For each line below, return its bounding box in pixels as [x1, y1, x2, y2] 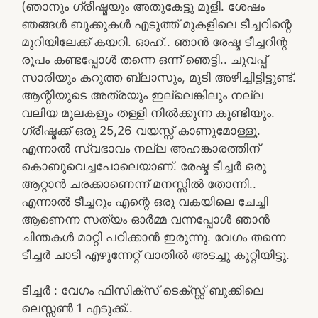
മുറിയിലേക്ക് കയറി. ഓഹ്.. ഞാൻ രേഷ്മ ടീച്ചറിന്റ [21, 34, 287, 49]
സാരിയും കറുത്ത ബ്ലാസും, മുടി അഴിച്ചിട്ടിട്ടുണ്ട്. [21, 70, 296, 84]
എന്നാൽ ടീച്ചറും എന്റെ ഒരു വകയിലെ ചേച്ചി [21, 194, 268, 209]
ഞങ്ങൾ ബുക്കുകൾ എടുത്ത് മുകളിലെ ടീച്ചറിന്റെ [21, 16, 292, 31]
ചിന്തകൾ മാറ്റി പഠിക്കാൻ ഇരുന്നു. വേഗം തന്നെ [21, 229, 285, 244]
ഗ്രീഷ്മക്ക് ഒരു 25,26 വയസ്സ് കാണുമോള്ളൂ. [21, 123, 261, 138]
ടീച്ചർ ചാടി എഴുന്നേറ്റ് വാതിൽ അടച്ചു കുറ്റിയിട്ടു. [21, 247, 290, 262]
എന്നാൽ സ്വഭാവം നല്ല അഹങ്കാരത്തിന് [21, 141, 260, 155]
